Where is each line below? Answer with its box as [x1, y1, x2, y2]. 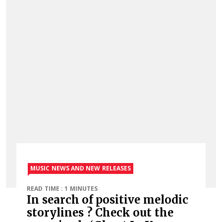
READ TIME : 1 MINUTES [27, 184, 98, 193]
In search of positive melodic [27, 192, 188, 207]
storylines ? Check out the [27, 205, 173, 220]
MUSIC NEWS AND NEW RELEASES [30, 164, 131, 172]
